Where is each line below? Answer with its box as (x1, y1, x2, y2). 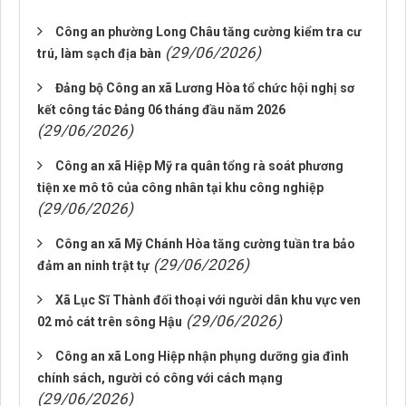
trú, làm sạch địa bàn (37, 46, 161, 61)
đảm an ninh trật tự (37, 258, 150, 273)
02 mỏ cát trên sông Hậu (37, 314, 182, 329)
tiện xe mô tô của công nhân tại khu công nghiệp (37, 180, 324, 195)
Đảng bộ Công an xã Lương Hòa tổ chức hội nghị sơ (55, 81, 354, 95)
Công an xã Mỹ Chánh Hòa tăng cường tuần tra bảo (55, 237, 355, 251)
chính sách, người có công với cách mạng (37, 371, 283, 385)
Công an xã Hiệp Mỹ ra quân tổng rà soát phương (55, 159, 343, 173)
